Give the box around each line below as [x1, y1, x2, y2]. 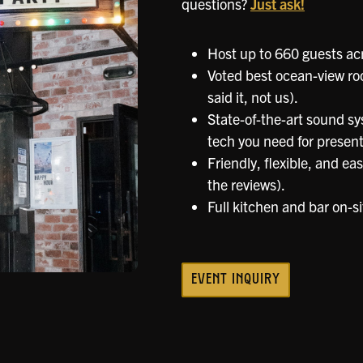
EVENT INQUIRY [190, 272, 281, 288]
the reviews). [207, 175, 285, 194]
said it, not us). [207, 88, 298, 106]
